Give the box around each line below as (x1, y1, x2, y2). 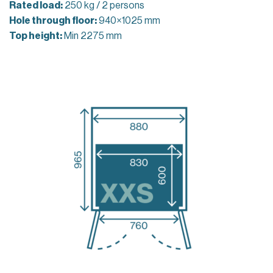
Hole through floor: (9, 15, 97, 26)
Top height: (9, 30, 62, 41)
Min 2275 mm (62, 30, 122, 41)
